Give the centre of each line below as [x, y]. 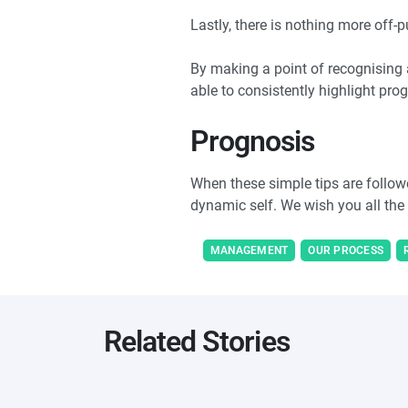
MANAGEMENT [250, 251]
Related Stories [197, 342]
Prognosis [253, 142]
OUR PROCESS [346, 251]
